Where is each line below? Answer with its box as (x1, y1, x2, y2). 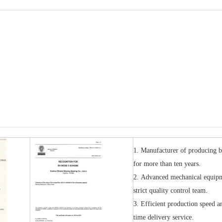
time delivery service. (133, 214, 194, 221)
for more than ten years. (133, 160, 201, 167)
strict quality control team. (133, 187, 208, 194)
